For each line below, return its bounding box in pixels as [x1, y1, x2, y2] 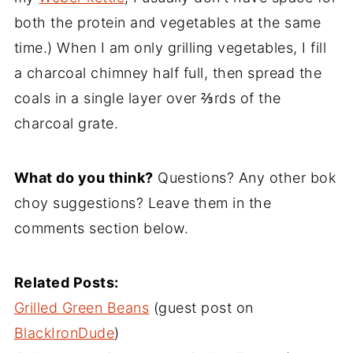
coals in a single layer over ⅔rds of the [13, 89, 281, 106]
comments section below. [13, 219, 189, 236]
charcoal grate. [13, 114, 119, 132]
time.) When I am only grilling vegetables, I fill [13, 39, 327, 56]
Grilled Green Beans [13, 299, 150, 316]
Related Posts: [13, 273, 119, 291]
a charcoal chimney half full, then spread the [13, 64, 322, 81]
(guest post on [149, 299, 254, 316]
